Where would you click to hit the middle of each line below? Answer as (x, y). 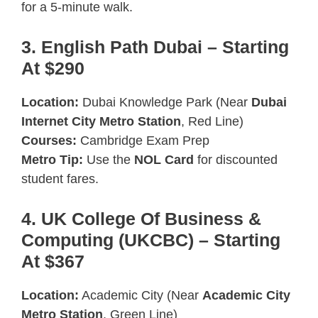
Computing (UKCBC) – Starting (151, 240)
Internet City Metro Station (101, 121)
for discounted (236, 159)
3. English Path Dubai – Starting (155, 46)
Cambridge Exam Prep (143, 140)
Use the (109, 159)
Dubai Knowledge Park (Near (165, 102)
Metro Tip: (52, 159)
